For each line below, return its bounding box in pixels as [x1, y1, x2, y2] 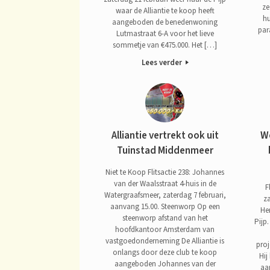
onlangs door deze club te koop [113, 246, 218, 258]
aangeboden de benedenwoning [112, 16, 218, 28]
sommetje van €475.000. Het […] [113, 39, 218, 51]
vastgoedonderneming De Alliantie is [105, 235, 225, 246]
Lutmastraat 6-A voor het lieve [116, 28, 214, 39]
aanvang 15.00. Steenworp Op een [110, 201, 220, 212]
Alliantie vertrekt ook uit [111, 128, 219, 143]
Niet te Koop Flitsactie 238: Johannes [105, 166, 225, 178]
